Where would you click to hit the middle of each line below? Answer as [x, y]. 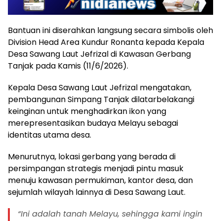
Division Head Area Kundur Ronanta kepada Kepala [106, 42]
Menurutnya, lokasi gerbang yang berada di [92, 156]
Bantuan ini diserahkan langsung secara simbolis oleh [110, 30]
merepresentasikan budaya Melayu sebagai [93, 123]
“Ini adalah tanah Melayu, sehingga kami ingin [110, 214]
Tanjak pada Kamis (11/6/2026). [68, 66]
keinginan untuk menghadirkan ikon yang [87, 111]
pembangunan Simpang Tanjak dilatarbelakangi [101, 99]
